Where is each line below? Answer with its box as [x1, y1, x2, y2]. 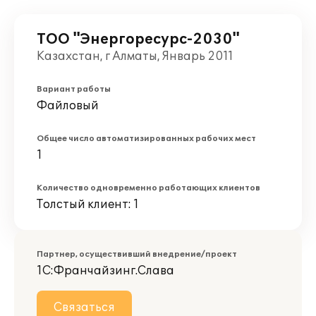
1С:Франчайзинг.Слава [37, 264, 174, 278]
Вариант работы [37, 85, 111, 94]
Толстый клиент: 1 [37, 197, 139, 212]
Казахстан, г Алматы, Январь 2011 [37, 49, 233, 63]
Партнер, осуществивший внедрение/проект [37, 250, 237, 259]
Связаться [54, 300, 115, 315]
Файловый [37, 99, 99, 113]
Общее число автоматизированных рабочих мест [37, 134, 256, 143]
